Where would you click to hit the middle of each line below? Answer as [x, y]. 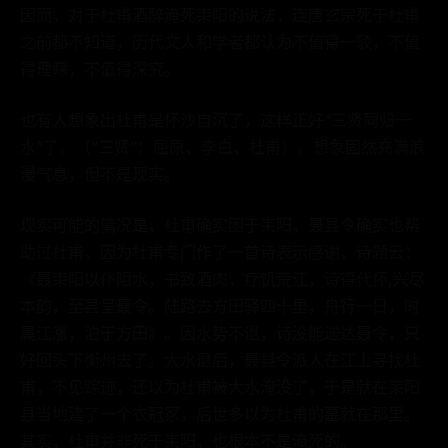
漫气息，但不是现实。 [100, 174]
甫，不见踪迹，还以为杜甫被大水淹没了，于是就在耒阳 [220, 387]
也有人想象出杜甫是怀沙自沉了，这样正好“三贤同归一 [215, 120]
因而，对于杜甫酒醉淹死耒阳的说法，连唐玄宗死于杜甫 [220, 15]
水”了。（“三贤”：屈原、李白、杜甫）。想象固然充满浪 [222, 147]
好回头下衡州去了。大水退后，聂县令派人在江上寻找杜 [220, 360]
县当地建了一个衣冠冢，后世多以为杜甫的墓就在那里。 [220, 414]
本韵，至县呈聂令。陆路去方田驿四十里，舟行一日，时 [220, 306]
